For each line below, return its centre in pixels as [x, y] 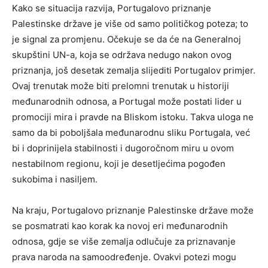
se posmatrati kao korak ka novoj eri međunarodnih [120, 226]
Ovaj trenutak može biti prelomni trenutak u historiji [121, 86]
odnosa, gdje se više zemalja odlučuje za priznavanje [124, 241]
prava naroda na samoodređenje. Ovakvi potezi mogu [124, 257]
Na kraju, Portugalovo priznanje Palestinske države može [133, 210]
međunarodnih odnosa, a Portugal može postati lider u [127, 101]
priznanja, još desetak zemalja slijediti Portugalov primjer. [134, 70]
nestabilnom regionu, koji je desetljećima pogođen [119, 163]
